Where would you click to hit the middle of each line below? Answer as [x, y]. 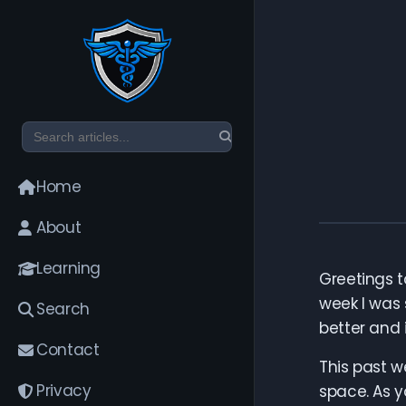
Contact [68, 350]
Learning [69, 268]
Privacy [64, 391]
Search [63, 309]
